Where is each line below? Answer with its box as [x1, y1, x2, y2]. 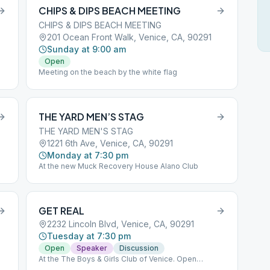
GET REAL [39, 204, 85, 217]
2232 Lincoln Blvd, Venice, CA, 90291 [47, 219, 195, 229]
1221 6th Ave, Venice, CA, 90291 [47, 138, 174, 148]
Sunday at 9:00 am [47, 44, 127, 54]
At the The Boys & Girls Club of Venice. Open [39, 254, 197, 263]
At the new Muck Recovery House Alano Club [39, 162, 199, 171]
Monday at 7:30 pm [47, 150, 129, 160]
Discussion [119, 243, 159, 253]
